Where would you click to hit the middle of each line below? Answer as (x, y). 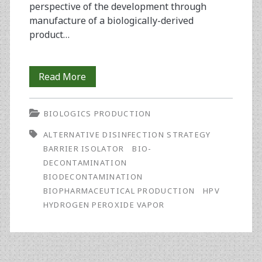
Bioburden (109, 76)
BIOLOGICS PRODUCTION (97, 114)
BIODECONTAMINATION (93, 177)
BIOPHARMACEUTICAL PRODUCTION (119, 191)
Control (102, 97)
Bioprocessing (117, 139)
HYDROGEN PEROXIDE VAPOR (104, 205)
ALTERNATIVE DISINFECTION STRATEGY (127, 135)
